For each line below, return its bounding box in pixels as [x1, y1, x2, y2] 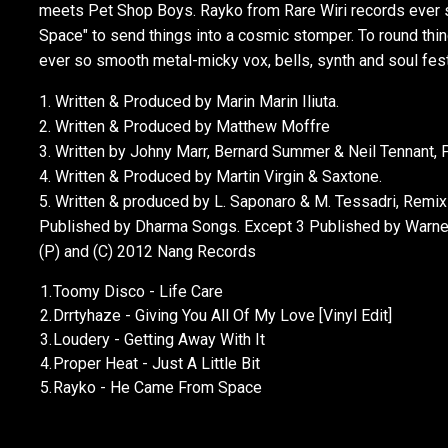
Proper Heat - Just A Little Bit [52, 354, 260, 373]
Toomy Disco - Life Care [52, 282, 223, 301]
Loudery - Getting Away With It [52, 330, 265, 349]
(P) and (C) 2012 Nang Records [38, 242, 256, 261]
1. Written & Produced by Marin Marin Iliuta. [38, 92, 339, 111]
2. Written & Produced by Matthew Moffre [38, 117, 330, 136]
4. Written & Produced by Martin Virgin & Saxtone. [38, 167, 382, 186]
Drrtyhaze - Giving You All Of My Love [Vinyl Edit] [52, 306, 392, 325]
